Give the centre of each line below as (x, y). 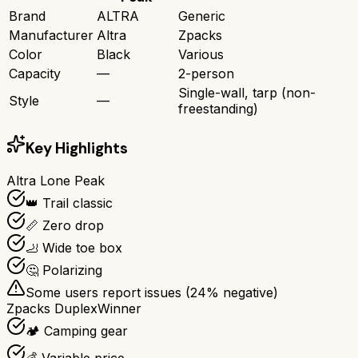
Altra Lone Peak (56, 181)
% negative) (242, 293)
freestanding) (218, 108)
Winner (119, 309)
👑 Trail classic (69, 203)
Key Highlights (77, 148)
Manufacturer (51, 35)
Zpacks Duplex (52, 309)
